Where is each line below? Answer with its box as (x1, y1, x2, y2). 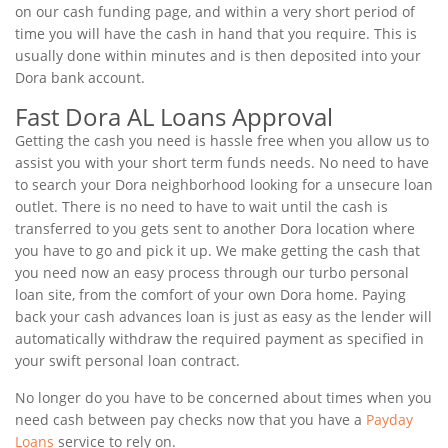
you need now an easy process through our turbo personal (15, 263, 409, 282)
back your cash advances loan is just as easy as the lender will (15, 307, 432, 326)
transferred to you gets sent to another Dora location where (15, 219, 415, 238)
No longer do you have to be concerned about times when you (15, 388, 432, 407)
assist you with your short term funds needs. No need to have (15, 153, 429, 172)
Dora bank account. (15, 68, 145, 87)
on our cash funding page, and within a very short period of (15, 2, 415, 21)
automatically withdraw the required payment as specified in (15, 329, 424, 348)
